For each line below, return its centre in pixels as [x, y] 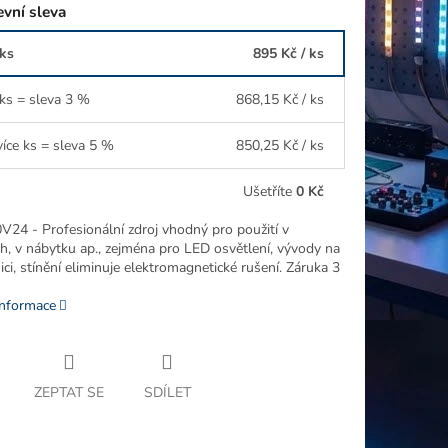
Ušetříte [269, 191]
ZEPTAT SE [68, 392]
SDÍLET [167, 392]
